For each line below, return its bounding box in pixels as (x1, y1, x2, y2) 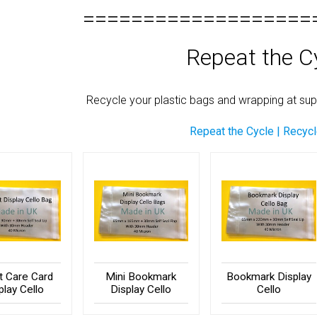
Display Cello (110, 282, 172, 296)
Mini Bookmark (105, 270, 177, 283)
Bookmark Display (226, 270, 311, 283)
